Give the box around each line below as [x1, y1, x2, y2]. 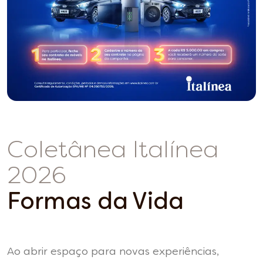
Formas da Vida [7, 191, 184, 215]
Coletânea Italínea [7, 140, 218, 164]
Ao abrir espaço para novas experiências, [7, 247, 219, 258]
